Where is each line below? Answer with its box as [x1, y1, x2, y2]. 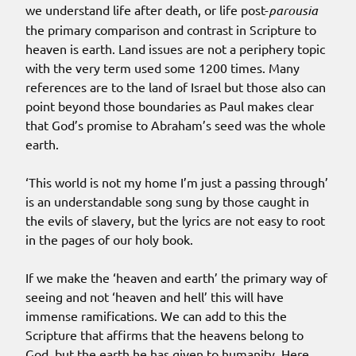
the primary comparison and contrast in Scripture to [25, 21, 316, 38]
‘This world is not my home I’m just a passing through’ [25, 174, 328, 191]
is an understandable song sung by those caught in [25, 193, 309, 210]
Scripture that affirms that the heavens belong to [25, 327, 304, 343]
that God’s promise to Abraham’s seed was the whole [25, 117, 326, 133]
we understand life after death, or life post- [25, 2, 269, 18]
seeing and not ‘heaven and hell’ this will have [25, 288, 284, 305]
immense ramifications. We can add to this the [25, 308, 287, 324]
